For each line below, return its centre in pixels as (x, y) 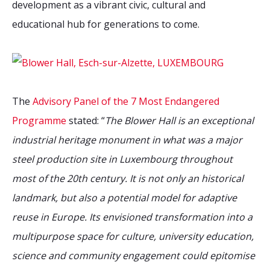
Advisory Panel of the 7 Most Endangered (126, 101)
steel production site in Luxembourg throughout (122, 159)
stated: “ (86, 121)
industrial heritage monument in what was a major (127, 140)
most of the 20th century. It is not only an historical (128, 178)
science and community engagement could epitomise (133, 256)
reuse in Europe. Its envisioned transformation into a (132, 217)
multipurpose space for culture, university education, (133, 236)
